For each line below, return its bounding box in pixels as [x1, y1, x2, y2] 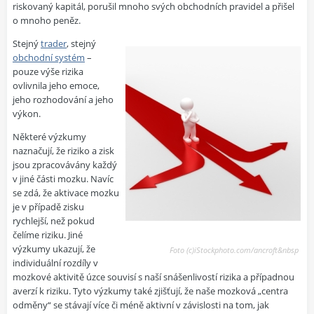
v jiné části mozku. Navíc [13, 172, 114, 185]
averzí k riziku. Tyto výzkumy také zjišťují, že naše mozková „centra [13, 285, 288, 297]
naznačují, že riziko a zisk [13, 144, 114, 157]
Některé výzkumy [13, 130, 86, 143]
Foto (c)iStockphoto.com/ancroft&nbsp [170, 245, 301, 255]
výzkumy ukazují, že [13, 243, 95, 255]
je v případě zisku [13, 200, 84, 213]
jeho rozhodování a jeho [13, 93, 114, 106]
